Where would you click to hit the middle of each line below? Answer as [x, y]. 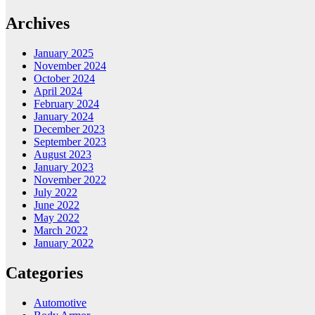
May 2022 [57, 218]
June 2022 [57, 205]
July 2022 [56, 193]
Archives [38, 24]
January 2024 [64, 117]
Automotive [60, 303]
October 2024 [64, 79]
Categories [44, 273]
